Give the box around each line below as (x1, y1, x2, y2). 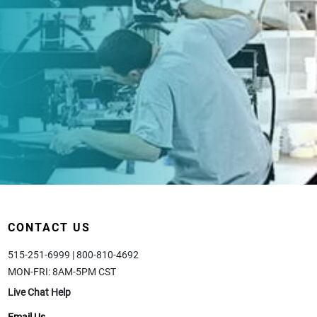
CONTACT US (8, 220, 91, 234)
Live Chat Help (8, 286, 71, 298)
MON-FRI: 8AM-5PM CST (8, 265, 116, 277)
